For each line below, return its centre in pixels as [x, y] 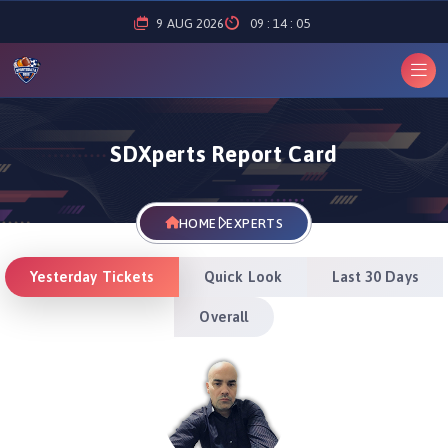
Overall [224, 316]
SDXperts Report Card [224, 153]
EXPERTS [255, 223]
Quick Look [243, 276]
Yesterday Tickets [92, 276]
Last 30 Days [375, 276]
